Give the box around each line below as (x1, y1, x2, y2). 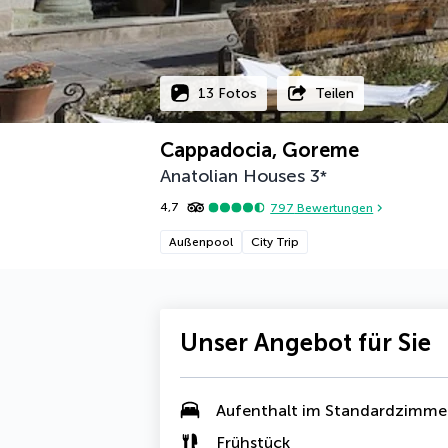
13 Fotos (198, 84, 257, 102)
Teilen (315, 84, 354, 102)
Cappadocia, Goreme (160, 138, 359, 162)
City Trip (251, 235, 299, 249)
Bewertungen (294, 200, 374, 215)
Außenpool (169, 235, 233, 249)
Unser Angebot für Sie (180, 328, 431, 357)
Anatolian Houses (160, 165, 305, 187)
